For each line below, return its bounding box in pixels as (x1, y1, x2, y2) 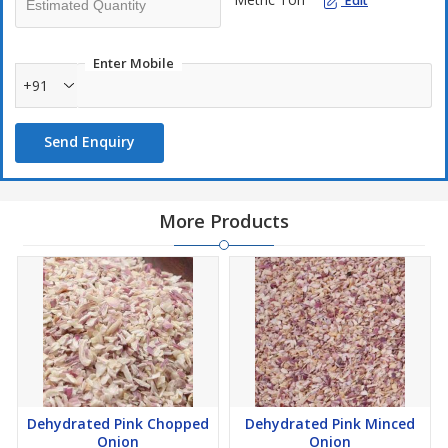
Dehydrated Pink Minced (245, 414, 415, 433)
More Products (159, 209, 289, 233)
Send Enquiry (44, 132, 135, 151)
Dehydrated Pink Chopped (27, 414, 209, 433)
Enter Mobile (93, 54, 174, 72)
